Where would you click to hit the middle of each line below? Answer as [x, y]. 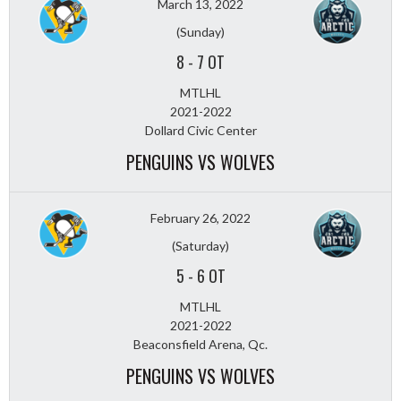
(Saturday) [200, 245]
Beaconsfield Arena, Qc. [200, 344]
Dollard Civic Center [200, 130]
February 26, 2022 [200, 218]
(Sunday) [200, 31]
